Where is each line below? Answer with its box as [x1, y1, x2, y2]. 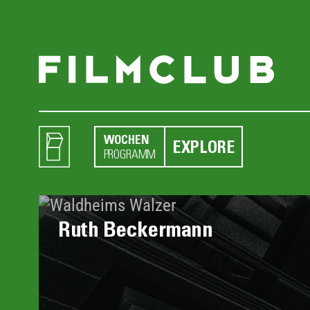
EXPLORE [172, 136, 235, 156]
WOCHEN [103, 132, 149, 147]
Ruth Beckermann [58, 215, 213, 241]
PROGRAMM [103, 146, 156, 161]
